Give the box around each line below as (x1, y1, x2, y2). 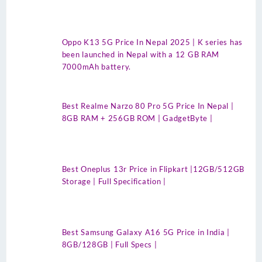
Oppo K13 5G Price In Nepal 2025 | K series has (61, 37, 243, 47)
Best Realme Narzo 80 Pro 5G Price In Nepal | (61, 101, 234, 111)
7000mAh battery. (61, 62, 131, 72)
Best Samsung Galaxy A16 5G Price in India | (61, 227, 230, 237)
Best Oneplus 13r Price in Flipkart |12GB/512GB (61, 164, 244, 174)
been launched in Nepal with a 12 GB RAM (61, 50, 220, 60)
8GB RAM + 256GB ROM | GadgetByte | (61, 113, 215, 123)
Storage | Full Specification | (61, 176, 171, 186)
